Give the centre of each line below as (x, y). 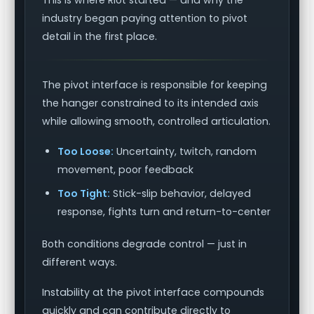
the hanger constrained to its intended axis (151, 103)
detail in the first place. (100, 37)
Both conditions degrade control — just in (145, 244)
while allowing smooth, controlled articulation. (157, 122)
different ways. (80, 262)
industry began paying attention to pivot (145, 19)
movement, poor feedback (126, 170)
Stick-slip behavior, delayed (181, 194)
